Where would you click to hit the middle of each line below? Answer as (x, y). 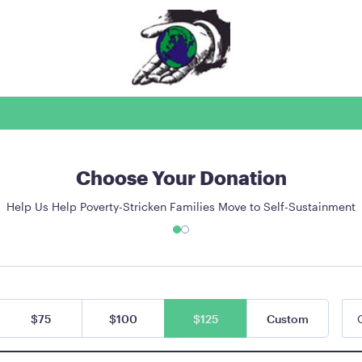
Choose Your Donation (181, 177)
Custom (288, 319)
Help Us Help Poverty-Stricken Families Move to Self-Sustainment (181, 206)
